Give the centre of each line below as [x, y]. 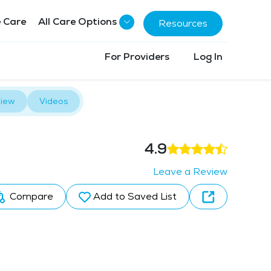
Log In [208, 57]
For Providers [137, 57]
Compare [30, 196]
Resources [183, 23]
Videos [54, 101]
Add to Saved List [135, 196]
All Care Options [77, 21]
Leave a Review [190, 171]
